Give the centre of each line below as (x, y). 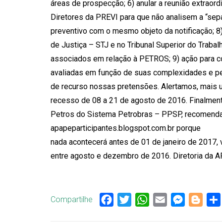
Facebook (131, 199)
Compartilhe (72, 199)
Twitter (143, 199)
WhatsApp (167, 199)
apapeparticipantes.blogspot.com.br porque (126, 128)
